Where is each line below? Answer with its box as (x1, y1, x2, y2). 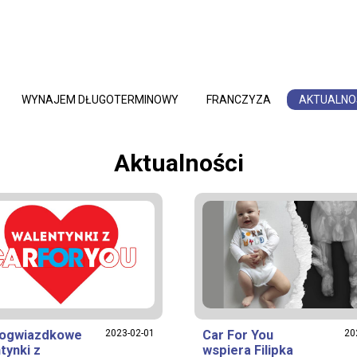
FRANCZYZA (206, 93, 271, 106)
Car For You (202, 328, 273, 343)
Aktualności (113, 149, 244, 177)
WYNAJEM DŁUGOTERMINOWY (21, 93, 178, 106)
